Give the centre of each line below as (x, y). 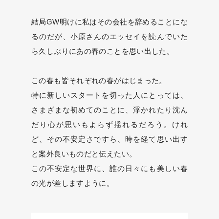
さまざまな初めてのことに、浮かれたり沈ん (109, 110)
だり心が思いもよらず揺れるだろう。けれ (109, 124)
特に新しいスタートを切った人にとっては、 (109, 95)
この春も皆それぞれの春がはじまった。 (99, 80)
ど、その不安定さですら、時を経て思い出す (109, 139)
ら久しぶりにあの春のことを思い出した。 (103, 51)
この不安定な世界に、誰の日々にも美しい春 (109, 168)
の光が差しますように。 (73, 183)
